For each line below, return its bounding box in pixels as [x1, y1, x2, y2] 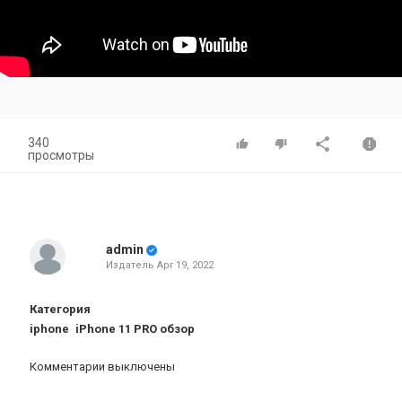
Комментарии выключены [30, 360, 175, 373]
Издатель [105, 259, 157, 271]
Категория [30, 302, 91, 316]
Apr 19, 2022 [156, 259, 214, 271]
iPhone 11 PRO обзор [75, 322, 195, 336]
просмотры [28, 148, 94, 162]
